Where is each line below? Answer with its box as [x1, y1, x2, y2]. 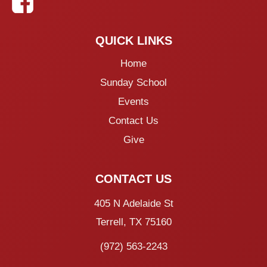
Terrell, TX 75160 [95, 216, 172, 228]
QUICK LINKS [95, 34, 172, 48]
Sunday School [100, 76, 167, 89]
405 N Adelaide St [94, 197, 173, 210]
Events [118, 95, 149, 108]
